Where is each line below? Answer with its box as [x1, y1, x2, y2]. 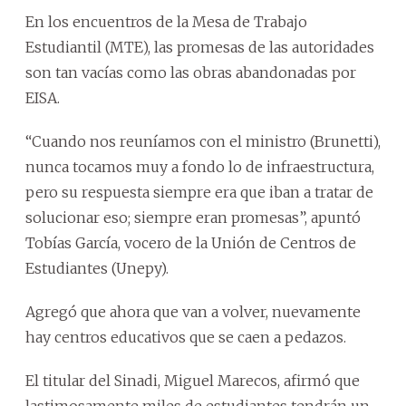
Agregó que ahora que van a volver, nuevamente [25, 303, 361, 321]
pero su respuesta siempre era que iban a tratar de [25, 183, 373, 201]
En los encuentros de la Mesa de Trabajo [25, 13, 307, 31]
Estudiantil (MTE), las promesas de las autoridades [25, 38, 374, 56]
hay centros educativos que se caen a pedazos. [25, 328, 346, 346]
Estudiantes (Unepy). [25, 259, 169, 277]
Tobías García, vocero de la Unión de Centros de [25, 234, 356, 252]
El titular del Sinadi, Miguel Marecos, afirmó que [25, 372, 360, 390]
